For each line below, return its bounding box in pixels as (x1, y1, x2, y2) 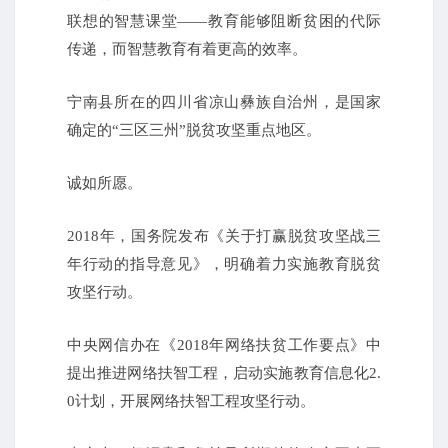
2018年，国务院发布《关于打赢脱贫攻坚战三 (67, 228, 381, 245)
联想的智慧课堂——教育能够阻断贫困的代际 (67, 13, 381, 30)
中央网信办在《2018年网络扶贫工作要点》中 (67, 337, 381, 354)
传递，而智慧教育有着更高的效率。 (67, 41, 307, 58)
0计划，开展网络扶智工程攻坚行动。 (67, 393, 315, 410)
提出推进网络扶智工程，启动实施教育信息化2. (67, 365, 381, 382)
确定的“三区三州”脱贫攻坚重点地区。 (67, 122, 321, 139)
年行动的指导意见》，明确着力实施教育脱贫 (67, 256, 381, 273)
